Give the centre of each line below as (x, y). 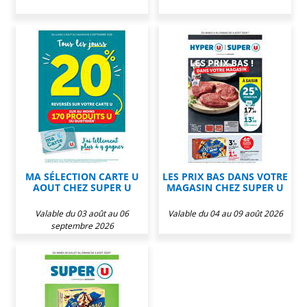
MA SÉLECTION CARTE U (82, 176)
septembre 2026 (82, 225)
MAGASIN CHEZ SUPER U (225, 187)
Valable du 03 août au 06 (82, 213)
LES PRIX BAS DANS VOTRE (225, 176)
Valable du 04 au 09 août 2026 (225, 213)
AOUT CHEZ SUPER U (82, 187)
